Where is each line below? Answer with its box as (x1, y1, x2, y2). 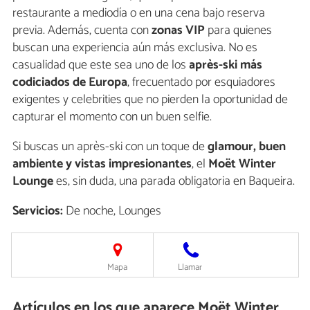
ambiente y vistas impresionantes (12, 154, 192, 175)
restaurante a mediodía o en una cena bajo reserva (12, 3, 265, 24)
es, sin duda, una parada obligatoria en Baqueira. (53, 171, 295, 192)
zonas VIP (152, 20, 205, 42)
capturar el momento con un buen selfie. (12, 107, 212, 128)
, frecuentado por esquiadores (127, 72, 275, 93)
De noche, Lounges (63, 201, 161, 222)
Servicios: (12, 201, 63, 222)
